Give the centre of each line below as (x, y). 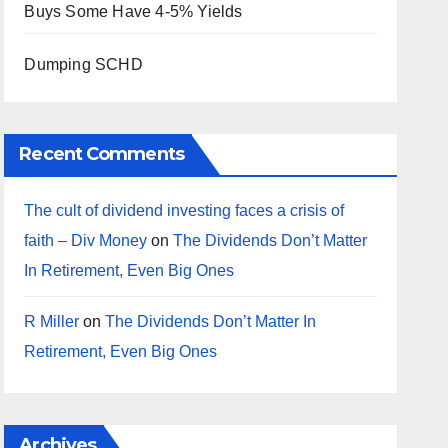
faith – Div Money (86, 240)
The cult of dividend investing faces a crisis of (184, 210)
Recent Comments (101, 154)
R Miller (52, 321)
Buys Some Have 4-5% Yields (133, 11)
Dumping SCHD (83, 64)
